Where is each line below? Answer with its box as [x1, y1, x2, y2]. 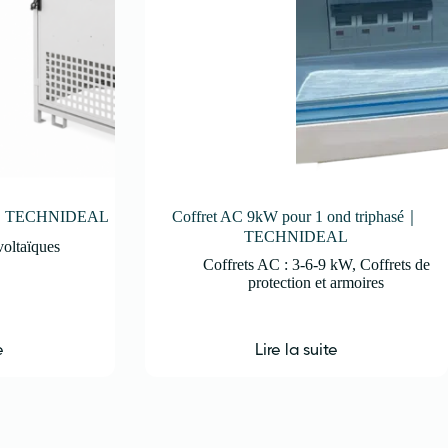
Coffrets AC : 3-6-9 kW [202, 255, 352, 273]
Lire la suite [254, 339, 338, 359]
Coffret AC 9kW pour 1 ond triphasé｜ [172, 207, 421, 225]
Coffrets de [359, 255, 430, 273]
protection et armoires [248, 273, 385, 291]
